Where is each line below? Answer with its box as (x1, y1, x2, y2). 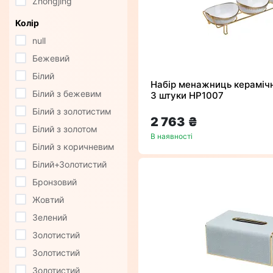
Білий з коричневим (32, 141, 115, 152)
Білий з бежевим (32, 88, 102, 99)
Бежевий (32, 53, 69, 64)
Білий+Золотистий (32, 159, 107, 170)
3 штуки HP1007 (151, 90, 224, 102)
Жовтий (32, 194, 64, 205)
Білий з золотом (32, 124, 97, 135)
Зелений (32, 212, 67, 223)
